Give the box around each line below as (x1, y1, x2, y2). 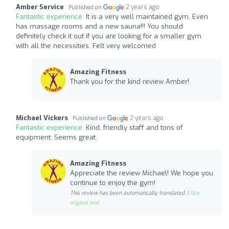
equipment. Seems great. (16, 132, 97, 142)
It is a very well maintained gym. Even (86, 12, 208, 21)
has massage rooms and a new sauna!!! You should (16, 21, 183, 31)
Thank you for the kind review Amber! (70, 77, 189, 86)
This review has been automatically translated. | (70, 189, 190, 196)
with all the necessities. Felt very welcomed (16, 41, 156, 50)
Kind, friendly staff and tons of (86, 123, 182, 132)
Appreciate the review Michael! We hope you (70, 168, 213, 177)
